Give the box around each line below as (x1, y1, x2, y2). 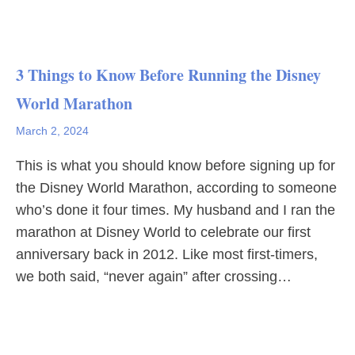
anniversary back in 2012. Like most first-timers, (16, 246, 318, 262)
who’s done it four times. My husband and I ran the (16, 202, 335, 218)
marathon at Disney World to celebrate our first (16, 224, 311, 240)
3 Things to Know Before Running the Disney (16, 63, 321, 86)
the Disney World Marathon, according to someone (16, 180, 337, 196)
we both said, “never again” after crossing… (16, 269, 292, 284)
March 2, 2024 (16, 124, 89, 137)
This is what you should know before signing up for (16, 158, 335, 174)
